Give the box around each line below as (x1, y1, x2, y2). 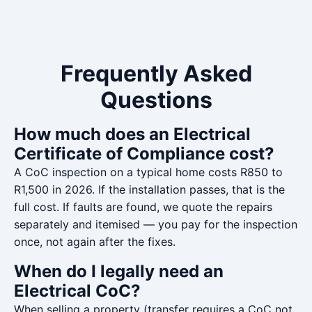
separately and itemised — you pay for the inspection (14, 217, 297, 231)
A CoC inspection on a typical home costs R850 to (14, 165, 283, 179)
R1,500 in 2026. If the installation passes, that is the (14, 182, 285, 196)
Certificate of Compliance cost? (14, 143, 274, 164)
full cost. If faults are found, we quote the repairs (14, 200, 272, 214)
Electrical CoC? (14, 281, 141, 301)
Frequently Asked (60, 60, 252, 87)
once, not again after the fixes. (14, 235, 175, 249)
